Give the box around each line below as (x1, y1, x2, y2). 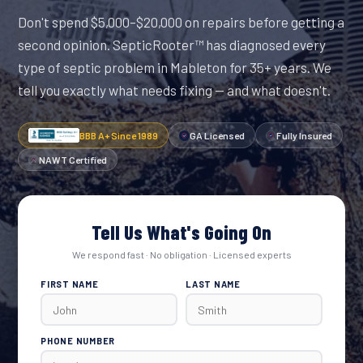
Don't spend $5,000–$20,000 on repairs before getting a (18, 14, 344, 30)
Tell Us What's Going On (92, 220, 271, 244)
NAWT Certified (39, 154, 107, 165)
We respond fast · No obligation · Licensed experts (71, 249, 292, 260)
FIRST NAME (41, 279, 99, 289)
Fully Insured (276, 130, 332, 141)
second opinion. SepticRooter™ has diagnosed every (18, 36, 326, 53)
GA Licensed (190, 130, 245, 141)
